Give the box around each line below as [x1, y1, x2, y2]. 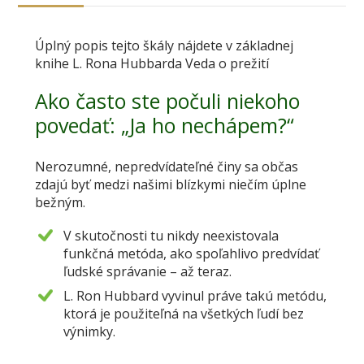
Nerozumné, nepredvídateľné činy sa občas [34, 157, 298, 175]
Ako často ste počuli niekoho [34, 86, 300, 115]
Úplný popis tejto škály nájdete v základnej [34, 36, 293, 54]
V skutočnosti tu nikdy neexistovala [63, 226, 279, 245]
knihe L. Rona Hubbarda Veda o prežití [34, 54, 269, 72]
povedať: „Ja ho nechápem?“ [34, 110, 294, 139]
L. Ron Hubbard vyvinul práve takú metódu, [63, 286, 327, 305]
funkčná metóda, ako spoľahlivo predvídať [63, 244, 319, 262]
